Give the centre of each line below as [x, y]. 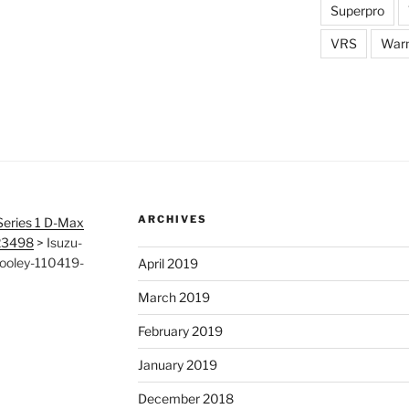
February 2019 [180, 331]
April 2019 [168, 264]
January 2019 [177, 365]
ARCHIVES [172, 220]
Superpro [357, 11]
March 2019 [173, 298]
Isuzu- [64, 243]
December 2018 [185, 399]
